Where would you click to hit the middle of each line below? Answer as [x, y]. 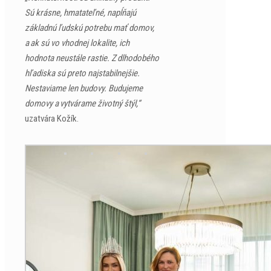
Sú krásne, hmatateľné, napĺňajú [80, 13]
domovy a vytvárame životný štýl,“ [83, 103]
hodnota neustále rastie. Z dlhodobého [92, 58]
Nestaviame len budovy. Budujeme [84, 88]
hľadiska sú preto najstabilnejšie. [82, 73]
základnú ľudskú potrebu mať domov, [90, 28]
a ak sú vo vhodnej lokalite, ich [77, 43]
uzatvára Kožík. [52, 119]
